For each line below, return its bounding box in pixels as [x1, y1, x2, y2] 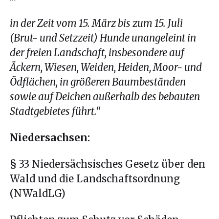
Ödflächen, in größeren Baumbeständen [10, 75, 186, 88]
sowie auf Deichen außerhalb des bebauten [10, 90, 200, 103]
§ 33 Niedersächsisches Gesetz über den [10, 157, 205, 171]
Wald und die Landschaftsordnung [10, 172, 180, 185]
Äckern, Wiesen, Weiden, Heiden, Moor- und [10, 61, 202, 74]
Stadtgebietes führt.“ [10, 105, 101, 118]
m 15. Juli [143, 17, 183, 30]
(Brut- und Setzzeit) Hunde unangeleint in [10, 31, 196, 44]
